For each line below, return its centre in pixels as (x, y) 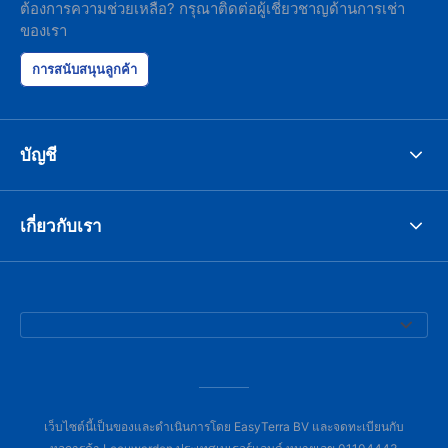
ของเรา (43, 30)
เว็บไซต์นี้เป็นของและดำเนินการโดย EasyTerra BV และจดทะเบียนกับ (224, 426)
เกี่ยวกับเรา (61, 225)
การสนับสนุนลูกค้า (84, 69)
